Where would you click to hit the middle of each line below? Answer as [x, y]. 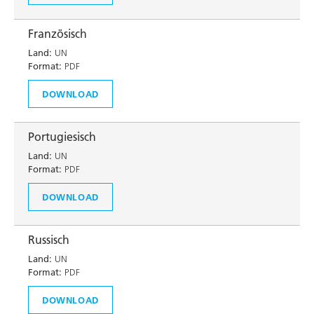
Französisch [57, 34]
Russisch [49, 240]
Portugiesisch [62, 137]
